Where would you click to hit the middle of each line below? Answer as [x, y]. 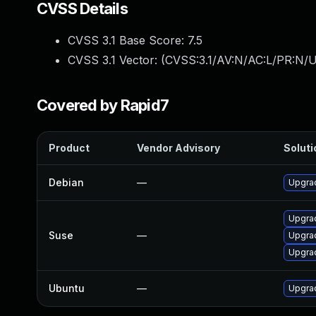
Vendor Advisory [178, 148]
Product [69, 148]
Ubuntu [67, 288]
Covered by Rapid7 [103, 105]
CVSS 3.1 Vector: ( [116, 60]
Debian [66, 182]
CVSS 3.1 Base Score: [128, 40]
